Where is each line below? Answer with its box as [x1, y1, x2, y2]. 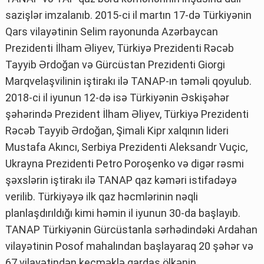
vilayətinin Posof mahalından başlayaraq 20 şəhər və [5, 239, 253, 252]
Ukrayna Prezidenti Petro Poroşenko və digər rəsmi [5, 157, 244, 170]
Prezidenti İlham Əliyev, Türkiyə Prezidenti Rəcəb [5, 41, 234, 54]
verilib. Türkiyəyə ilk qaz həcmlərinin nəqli [5, 190, 198, 203]
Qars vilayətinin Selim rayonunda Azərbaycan [5, 25, 218, 38]
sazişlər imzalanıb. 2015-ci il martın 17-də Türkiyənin [5, 8, 252, 21]
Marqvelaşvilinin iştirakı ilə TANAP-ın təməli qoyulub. [5, 74, 252, 87]
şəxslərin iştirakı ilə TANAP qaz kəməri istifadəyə [5, 173, 237, 186]
